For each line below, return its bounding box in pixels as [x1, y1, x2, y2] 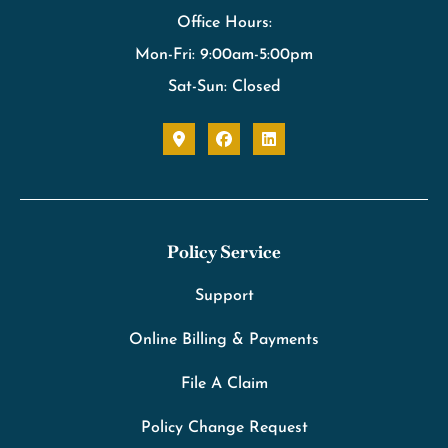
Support [194, 288, 254, 305]
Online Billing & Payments [129, 332, 319, 349]
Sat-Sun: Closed [167, 79, 281, 96]
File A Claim [180, 376, 268, 393]
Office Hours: [176, 15, 272, 32]
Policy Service [167, 240, 281, 264]
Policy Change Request [140, 420, 308, 437]
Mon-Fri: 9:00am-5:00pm [135, 47, 313, 64]
